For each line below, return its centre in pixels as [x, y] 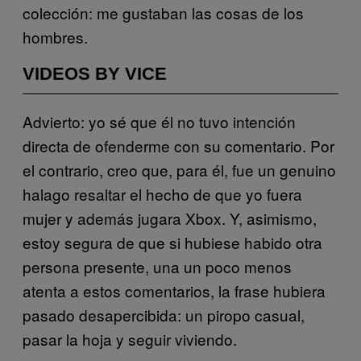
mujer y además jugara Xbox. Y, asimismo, [170, 218]
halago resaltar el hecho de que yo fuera [162, 193]
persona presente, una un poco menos [157, 266]
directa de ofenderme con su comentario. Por [178, 145]
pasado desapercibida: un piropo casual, [164, 314]
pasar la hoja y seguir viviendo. [130, 338]
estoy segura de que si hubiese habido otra [172, 242]
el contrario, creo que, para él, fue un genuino [179, 169]
